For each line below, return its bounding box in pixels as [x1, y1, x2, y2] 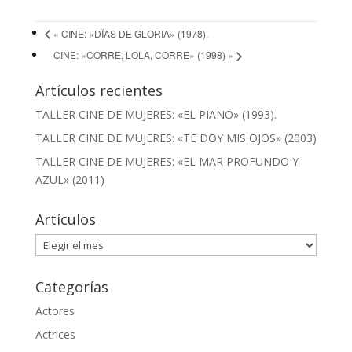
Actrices [35, 327, 75, 343]
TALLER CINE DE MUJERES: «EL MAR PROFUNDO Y [35, 154, 299, 170]
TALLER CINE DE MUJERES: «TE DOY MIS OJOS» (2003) [35, 130, 317, 146]
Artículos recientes [35, 81, 163, 101]
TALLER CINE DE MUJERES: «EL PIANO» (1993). [35, 107, 277, 123]
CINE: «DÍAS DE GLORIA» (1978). [58, 26, 208, 40]
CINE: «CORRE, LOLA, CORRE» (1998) [53, 48, 228, 62]
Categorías [35, 277, 108, 297]
